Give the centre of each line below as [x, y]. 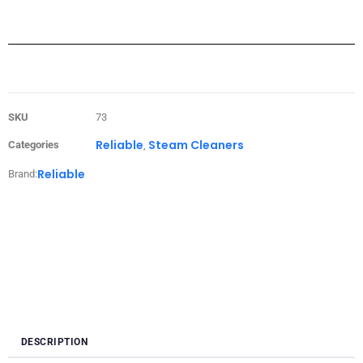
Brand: [23, 173]
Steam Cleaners [196, 145]
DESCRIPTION [55, 342]
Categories [34, 144]
